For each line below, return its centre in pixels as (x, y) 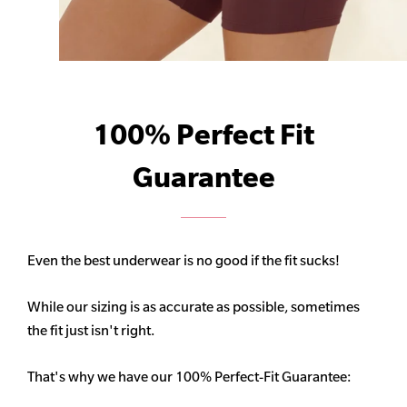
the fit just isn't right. (91, 331)
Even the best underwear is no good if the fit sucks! (184, 261)
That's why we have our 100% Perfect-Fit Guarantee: (189, 377)
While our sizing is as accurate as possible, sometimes (194, 307)
